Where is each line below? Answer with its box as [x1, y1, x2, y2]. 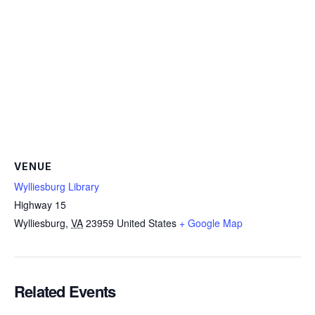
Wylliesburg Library [14, 179, 99, 193]
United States [117, 215, 176, 230]
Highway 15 [14, 197, 66, 212]
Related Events [14, 280, 116, 302]
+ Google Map [179, 215, 243, 230]
